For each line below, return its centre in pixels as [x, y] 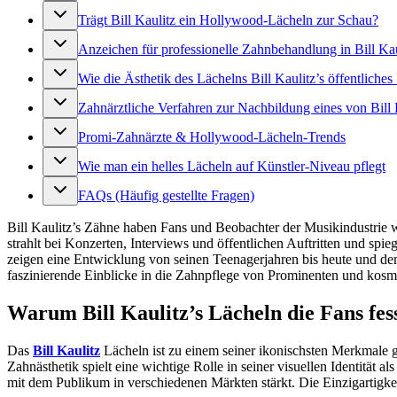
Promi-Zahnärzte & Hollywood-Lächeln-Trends [212, 137]
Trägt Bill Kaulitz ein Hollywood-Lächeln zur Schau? [228, 20]
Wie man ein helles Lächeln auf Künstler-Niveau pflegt [232, 167]
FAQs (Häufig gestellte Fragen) [166, 196]
